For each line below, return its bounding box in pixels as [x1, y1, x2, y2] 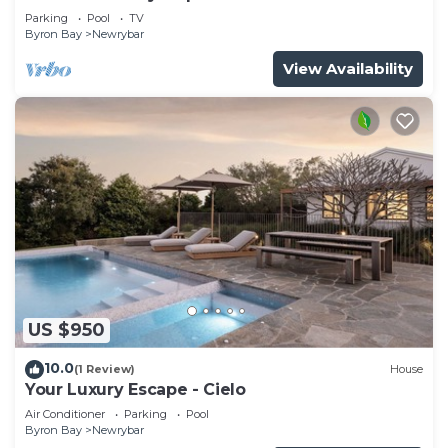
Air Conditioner [25, 406, 105, 421]
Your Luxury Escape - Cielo [25, 379, 246, 399]
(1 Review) [74, 362, 135, 377]
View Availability [283, 58, 413, 78]
